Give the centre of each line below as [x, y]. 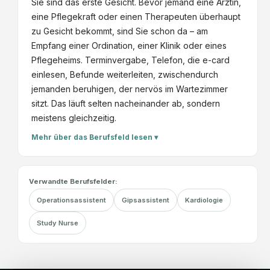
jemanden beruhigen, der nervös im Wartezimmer [129, 89]
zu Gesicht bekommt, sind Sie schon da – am [119, 31]
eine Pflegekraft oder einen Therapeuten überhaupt [136, 16]
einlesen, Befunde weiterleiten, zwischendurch [124, 74]
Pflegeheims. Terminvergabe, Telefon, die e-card [130, 60]
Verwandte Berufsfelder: [73, 181]
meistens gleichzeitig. [74, 118]
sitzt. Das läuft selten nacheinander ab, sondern [125, 103]
